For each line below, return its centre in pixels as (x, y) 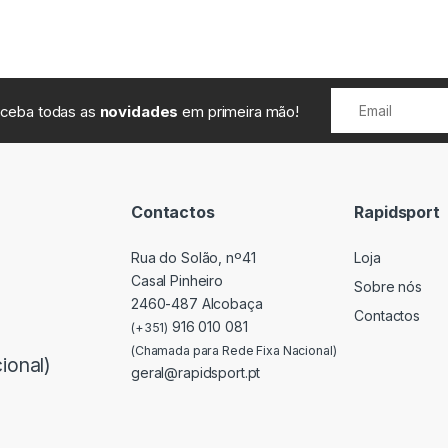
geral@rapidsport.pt (196, 373)
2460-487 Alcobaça (197, 304)
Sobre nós (388, 286)
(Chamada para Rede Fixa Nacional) (234, 351)
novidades (139, 111)
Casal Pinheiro (177, 281)
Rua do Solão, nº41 (193, 258)
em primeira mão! (238, 111)
